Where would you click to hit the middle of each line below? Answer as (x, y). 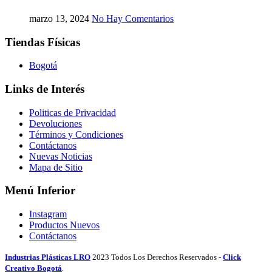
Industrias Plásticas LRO (48, 257)
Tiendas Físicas (42, 42)
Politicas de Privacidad (73, 112)
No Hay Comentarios (133, 18)
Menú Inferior (40, 191)
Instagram (48, 214)
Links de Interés (45, 89)
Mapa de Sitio (56, 167)
